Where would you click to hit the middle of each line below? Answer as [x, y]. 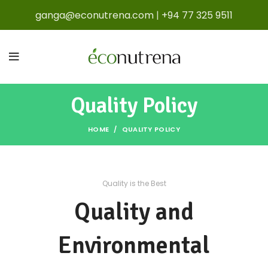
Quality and [134, 212]
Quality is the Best [134, 183]
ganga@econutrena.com [95, 15]
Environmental [134, 245]
